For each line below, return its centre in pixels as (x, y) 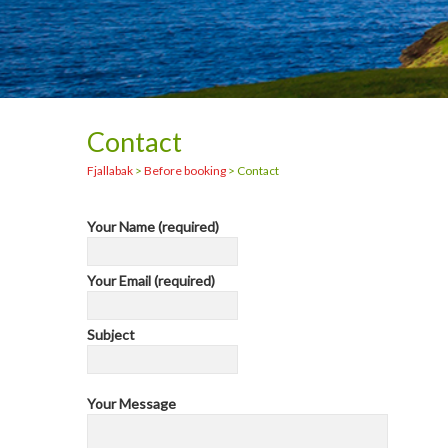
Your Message (131, 403)
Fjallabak (110, 170)
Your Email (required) (151, 280)
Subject (111, 334)
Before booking (185, 170)
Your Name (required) (153, 226)
